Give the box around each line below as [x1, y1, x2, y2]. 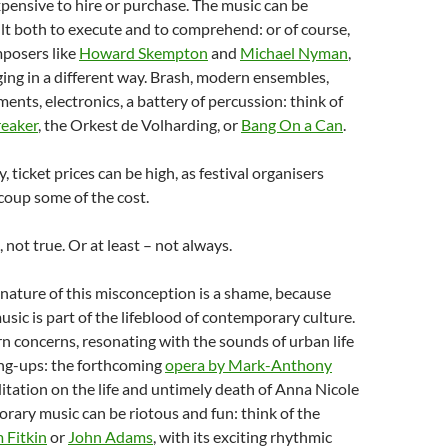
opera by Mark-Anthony [165, 354, 332, 374]
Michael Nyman [240, 42, 348, 62]
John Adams [68, 426, 153, 446]
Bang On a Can [241, 114, 343, 134]
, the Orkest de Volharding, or [38, 114, 241, 134]
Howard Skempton [79, 42, 208, 62]
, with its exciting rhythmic [153, 426, 332, 446]
